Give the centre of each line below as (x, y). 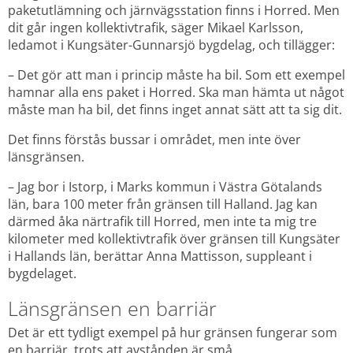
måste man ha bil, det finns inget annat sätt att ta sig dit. (175, 110)
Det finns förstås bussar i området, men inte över (154, 140)
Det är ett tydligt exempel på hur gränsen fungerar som (173, 332)
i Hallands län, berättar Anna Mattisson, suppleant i (160, 256)
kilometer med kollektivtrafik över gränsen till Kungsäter (174, 239)
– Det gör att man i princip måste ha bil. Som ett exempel (176, 75)
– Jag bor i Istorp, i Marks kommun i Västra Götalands (165, 187)
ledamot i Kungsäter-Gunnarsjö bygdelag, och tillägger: (171, 45)
